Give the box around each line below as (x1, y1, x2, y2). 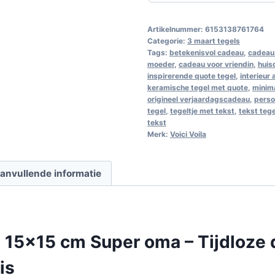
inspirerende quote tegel (147, 71, 236, 80)
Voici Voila (169, 129, 206, 139)
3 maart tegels (187, 36, 240, 45)
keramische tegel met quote (147, 82, 248, 92)
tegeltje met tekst (169, 106, 234, 115)
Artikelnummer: (147, 24, 205, 34)
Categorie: (147, 36, 187, 45)
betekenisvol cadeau (169, 47, 244, 57)
